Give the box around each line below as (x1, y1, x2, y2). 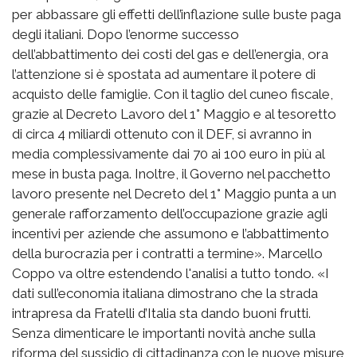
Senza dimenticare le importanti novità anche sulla (12, 324, 316, 341)
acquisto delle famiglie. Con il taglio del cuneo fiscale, (12, 85, 333, 102)
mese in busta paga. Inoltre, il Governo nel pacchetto (12, 165, 331, 182)
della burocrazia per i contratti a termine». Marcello (12, 245, 323, 261)
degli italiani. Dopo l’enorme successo (12, 25, 239, 42)
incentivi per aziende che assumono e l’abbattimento (12, 225, 329, 241)
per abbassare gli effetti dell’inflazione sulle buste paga (12, 6, 341, 22)
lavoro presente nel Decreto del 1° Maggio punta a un (12, 185, 336, 202)
